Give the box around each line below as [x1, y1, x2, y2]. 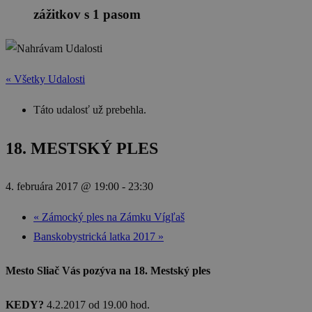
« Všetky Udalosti [6, 72, 85, 85]
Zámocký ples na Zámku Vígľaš [39, 210, 185, 223]
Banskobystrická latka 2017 [33, 230, 158, 242]
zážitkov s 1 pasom [33, 7, 141, 22]
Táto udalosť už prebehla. [33, 103, 146, 116]
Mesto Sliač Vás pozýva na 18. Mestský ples [6, 265, 210, 277]
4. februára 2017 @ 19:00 [6, 180, 119, 192]
